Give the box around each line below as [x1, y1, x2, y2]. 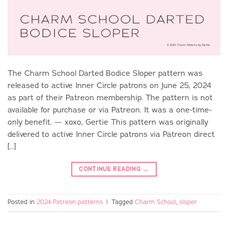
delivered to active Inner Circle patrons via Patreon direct [8, 129, 215, 140]
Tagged [111, 198, 135, 207]
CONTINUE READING [79, 164, 143, 173]
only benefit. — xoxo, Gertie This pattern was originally [8, 117, 208, 128]
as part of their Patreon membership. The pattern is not [8, 92, 213, 103]
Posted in [8, 198, 37, 207]
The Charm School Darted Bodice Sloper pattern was [8, 68, 203, 79]
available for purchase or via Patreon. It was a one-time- [8, 104, 212, 116]
